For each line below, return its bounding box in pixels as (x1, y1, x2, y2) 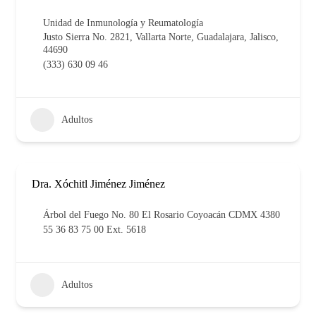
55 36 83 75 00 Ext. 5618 (43, 224, 146, 235)
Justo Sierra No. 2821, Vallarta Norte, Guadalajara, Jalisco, (43, 31, 279, 42)
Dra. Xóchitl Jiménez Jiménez (32, 177, 165, 190)
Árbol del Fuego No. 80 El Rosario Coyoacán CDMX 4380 (43, 209, 280, 220)
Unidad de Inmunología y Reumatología (43, 17, 203, 28)
